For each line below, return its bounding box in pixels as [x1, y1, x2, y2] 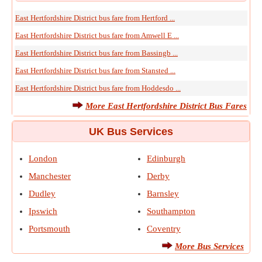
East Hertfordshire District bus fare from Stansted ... [15, 66, 175, 75]
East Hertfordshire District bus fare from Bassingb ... [15, 49, 178, 57]
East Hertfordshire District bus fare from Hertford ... [15, 13, 175, 22]
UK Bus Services [89, 126, 173, 137]
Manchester [29, 171, 71, 181]
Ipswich [29, 206, 57, 216]
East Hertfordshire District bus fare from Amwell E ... [15, 31, 179, 40]
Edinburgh [147, 154, 185, 163]
